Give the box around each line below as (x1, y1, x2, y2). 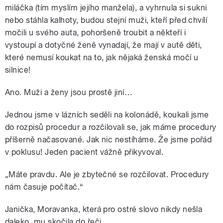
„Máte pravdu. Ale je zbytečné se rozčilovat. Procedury (5, 170, 209, 180)
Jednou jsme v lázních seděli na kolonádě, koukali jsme (5, 110, 209, 120)
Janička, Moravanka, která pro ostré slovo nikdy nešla (5, 205, 203, 215)
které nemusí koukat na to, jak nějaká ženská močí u (5, 53, 199, 63)
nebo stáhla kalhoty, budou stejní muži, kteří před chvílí (5, 15, 208, 25)
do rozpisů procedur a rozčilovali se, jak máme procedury (5, 122, 217, 132)
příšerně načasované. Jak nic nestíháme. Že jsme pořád (5, 135, 212, 145)
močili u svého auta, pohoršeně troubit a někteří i (5, 28, 186, 38)
